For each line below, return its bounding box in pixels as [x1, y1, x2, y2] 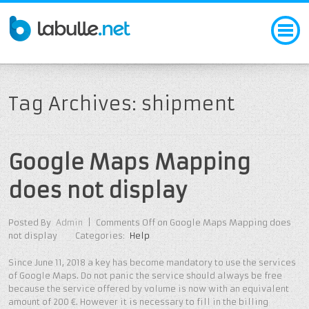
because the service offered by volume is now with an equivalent [8, 283, 289, 294]
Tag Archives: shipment [8, 92, 235, 115]
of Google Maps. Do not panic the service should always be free [8, 270, 282, 281]
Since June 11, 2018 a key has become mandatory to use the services [8, 257, 296, 268]
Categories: [75, 230, 128, 241]
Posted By [8, 217, 51, 228]
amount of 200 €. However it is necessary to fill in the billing [8, 296, 268, 307]
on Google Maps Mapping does [154, 217, 291, 228]
